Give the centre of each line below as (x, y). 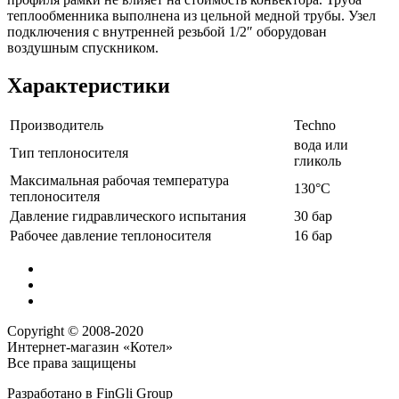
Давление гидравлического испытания (128, 216)
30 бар (313, 216)
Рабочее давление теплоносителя (110, 236)
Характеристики (89, 85)
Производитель (57, 126)
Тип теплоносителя (69, 153)
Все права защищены (72, 363)
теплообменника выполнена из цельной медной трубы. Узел (191, 15)
